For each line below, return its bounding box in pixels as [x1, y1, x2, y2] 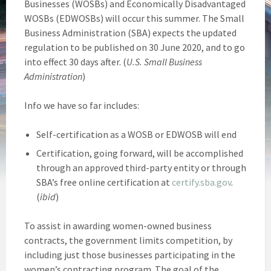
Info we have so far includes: [24, 99, 139, 111]
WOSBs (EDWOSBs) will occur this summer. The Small [24, 11, 244, 24]
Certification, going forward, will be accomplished [36, 146, 243, 159]
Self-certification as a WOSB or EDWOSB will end [36, 128, 237, 140]
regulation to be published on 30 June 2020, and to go [24, 41, 245, 53]
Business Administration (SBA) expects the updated [24, 26, 237, 39]
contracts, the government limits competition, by [24, 233, 232, 246]
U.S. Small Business [126, 55, 202, 68]
